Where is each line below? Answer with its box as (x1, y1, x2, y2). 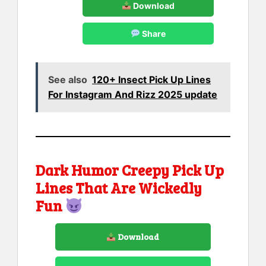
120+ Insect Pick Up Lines (92, 74, 211, 86)
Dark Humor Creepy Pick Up (36, 160, 224, 180)
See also (48, 74, 87, 86)
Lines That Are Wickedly (36, 178, 202, 198)
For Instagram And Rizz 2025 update (48, 88, 217, 101)
